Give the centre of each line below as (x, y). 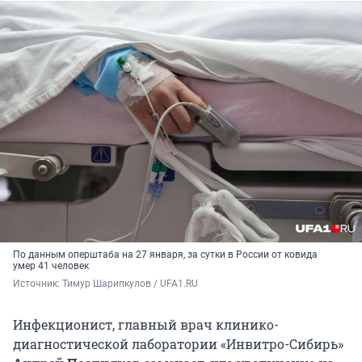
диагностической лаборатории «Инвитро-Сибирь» (178, 344)
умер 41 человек (51, 266)
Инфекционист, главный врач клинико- (146, 325)
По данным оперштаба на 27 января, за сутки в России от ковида (165, 255)
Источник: (38, 284)
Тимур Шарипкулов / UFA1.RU (130, 284)
